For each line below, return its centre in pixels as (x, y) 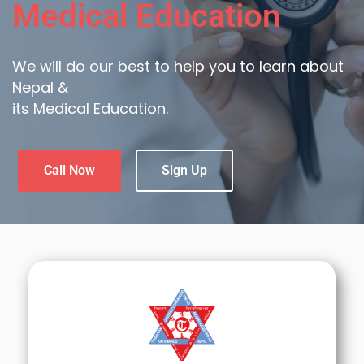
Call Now (69, 170)
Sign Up (184, 170)
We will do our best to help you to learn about (178, 66)
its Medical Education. (90, 108)
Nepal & (40, 87)
